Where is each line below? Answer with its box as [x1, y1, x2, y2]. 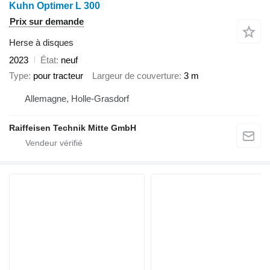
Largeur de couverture [92, 71, 179, 81]
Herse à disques [9, 37, 74, 48]
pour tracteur [33, 71, 83, 81]
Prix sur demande [10, 16, 84, 27]
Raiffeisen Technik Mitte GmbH [9, 122, 136, 133]
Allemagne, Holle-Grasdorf [25, 93, 129, 104]
